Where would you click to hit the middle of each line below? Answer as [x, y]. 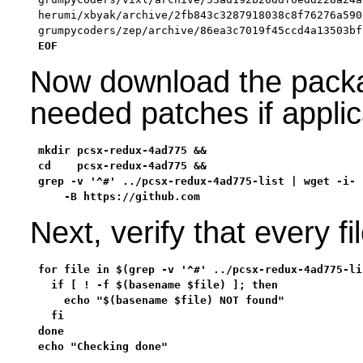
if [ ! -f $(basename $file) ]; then [158, 285]
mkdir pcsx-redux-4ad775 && [122, 151]
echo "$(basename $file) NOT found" [161, 301]
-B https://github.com [119, 197]
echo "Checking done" [102, 347]
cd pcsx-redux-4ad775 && [122, 166]
